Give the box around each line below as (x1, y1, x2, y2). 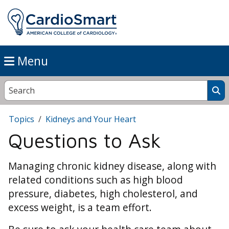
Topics (9, 113, 34, 125)
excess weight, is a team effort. (8, 200, 152, 215)
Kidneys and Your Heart (45, 113, 136, 125)
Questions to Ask (8, 128, 161, 152)
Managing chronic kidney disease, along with (8, 159, 216, 173)
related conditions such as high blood (8, 173, 183, 187)
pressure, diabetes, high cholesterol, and (8, 187, 198, 201)
